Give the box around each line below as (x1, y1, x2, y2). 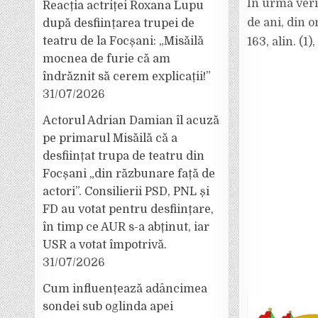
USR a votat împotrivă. (43, 238, 168, 251)
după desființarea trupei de (43, 17, 195, 30)
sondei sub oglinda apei (43, 300, 174, 313)
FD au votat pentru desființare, (43, 203, 214, 216)
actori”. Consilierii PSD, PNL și (43, 185, 210, 198)
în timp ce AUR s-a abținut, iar (43, 221, 210, 234)
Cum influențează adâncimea (43, 283, 208, 295)
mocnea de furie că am (43, 53, 171, 65)
